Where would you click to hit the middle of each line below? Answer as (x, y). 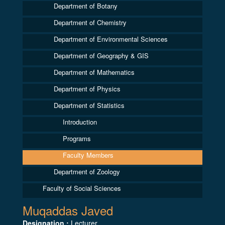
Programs (77, 138)
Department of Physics (87, 89)
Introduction (80, 122)
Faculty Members (88, 155)
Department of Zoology (87, 172)
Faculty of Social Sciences (82, 188)
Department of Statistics (89, 105)
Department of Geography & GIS (101, 55)
